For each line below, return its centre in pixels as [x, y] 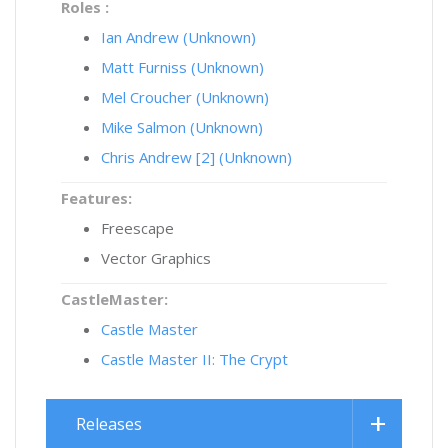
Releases [109, 424]
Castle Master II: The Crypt [194, 359]
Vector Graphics [156, 258]
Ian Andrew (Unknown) [178, 37]
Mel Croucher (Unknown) [185, 97]
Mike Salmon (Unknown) [182, 127]
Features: [96, 198]
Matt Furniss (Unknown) [182, 67]
